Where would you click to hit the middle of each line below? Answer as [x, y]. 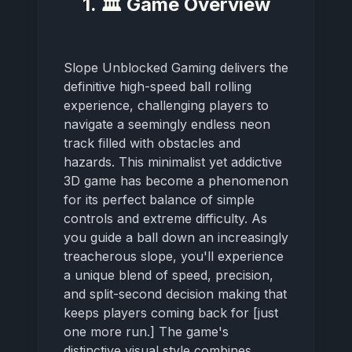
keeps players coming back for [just [171, 312]
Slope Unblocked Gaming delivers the [176, 67]
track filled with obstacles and [152, 143]
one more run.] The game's [146, 331]
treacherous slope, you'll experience [174, 256]
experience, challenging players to [166, 105]
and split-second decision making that [175, 293]
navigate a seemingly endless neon [167, 124]
